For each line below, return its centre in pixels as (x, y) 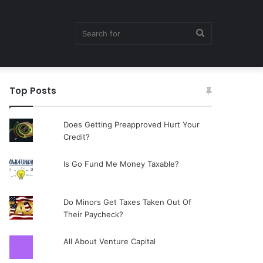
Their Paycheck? (93, 214)
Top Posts (33, 91)
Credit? (76, 137)
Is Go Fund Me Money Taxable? (121, 164)
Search (218, 33)
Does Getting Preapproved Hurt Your (131, 124)
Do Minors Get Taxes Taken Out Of (127, 202)
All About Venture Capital (109, 241)
